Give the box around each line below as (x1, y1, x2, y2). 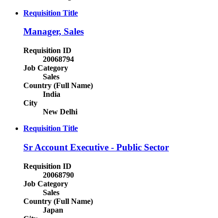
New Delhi (43, 108, 77, 116)
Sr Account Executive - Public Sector (23, 142, 169, 152)
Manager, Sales (23, 26, 84, 37)
